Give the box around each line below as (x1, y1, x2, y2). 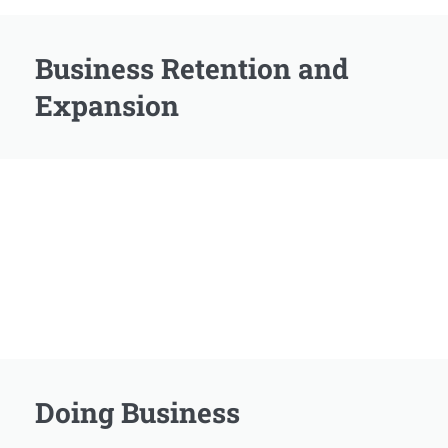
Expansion (35, 87, 179, 124)
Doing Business (35, 394, 240, 431)
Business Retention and (35, 50, 349, 87)
